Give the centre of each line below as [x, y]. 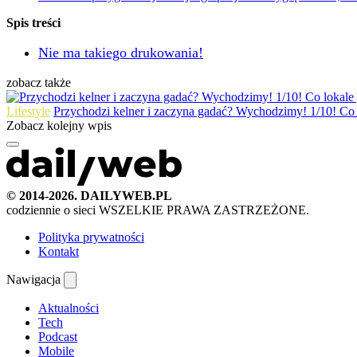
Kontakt [59, 251]
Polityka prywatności [91, 237]
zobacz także [39, 82]
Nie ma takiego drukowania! [121, 52]
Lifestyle [28, 111]
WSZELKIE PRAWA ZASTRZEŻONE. [204, 210]
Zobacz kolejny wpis [59, 125]
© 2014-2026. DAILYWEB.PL [89, 195]
